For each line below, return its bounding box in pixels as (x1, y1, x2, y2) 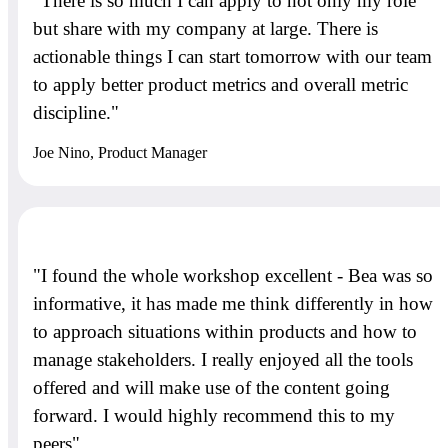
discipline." (33, 101, 119, 123)
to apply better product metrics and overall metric (33, 73, 408, 95)
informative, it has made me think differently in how (33, 293, 433, 315)
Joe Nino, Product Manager (33, 143, 207, 161)
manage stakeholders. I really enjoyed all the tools (33, 349, 413, 371)
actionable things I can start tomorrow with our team (33, 45, 432, 67)
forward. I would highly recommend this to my (33, 405, 395, 427)
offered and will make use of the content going (33, 377, 390, 399)
